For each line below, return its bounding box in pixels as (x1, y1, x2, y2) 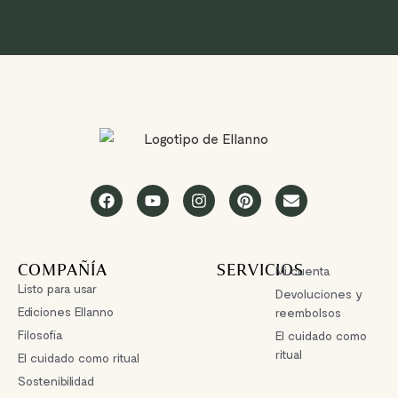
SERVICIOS (217, 257, 304, 283)
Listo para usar (18, 281, 97, 297)
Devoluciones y (275, 286, 362, 302)
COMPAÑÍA (18, 257, 107, 283)
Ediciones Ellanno (18, 304, 114, 320)
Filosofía (18, 327, 63, 343)
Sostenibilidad (18, 373, 94, 389)
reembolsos (275, 305, 342, 321)
